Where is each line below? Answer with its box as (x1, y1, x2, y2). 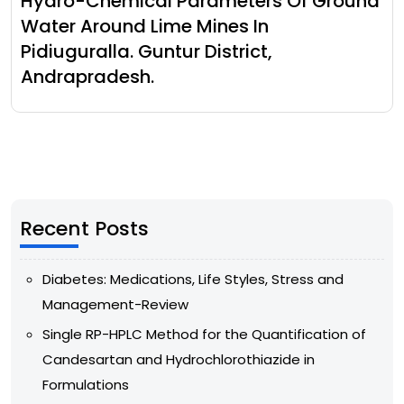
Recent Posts (20, 214, 149, 243)
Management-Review (42, 294, 188, 314)
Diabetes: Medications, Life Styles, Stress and (42, 269, 344, 289)
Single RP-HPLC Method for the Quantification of (42, 324, 366, 344)
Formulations (42, 374, 129, 394)
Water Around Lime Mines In (21, 13, 269, 39)
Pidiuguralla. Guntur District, (21, 38, 272, 64)
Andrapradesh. (21, 63, 154, 89)
